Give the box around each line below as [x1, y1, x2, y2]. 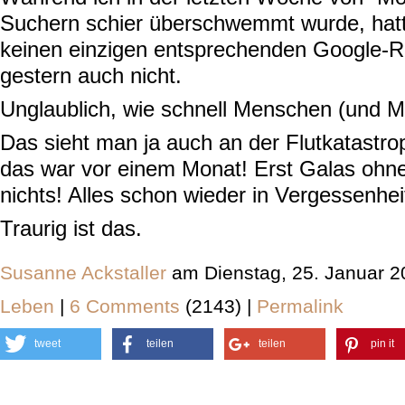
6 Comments [70, 296, 185, 316]
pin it [371, 337, 394, 350]
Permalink [257, 296, 344, 316]
